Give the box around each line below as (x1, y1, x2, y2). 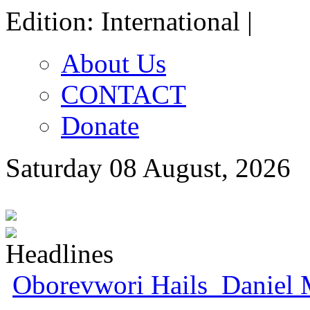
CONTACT (61, 80, 186, 109)
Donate (61, 111, 139, 140)
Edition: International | (6, 6, 253, 36)
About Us (61, 48, 166, 78)
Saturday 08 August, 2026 (6, 153, 291, 183)
